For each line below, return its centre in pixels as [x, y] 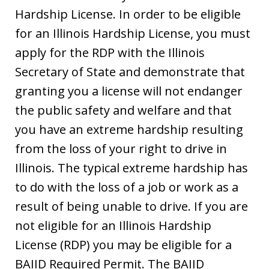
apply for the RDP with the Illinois [110, 53]
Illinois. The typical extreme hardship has [131, 168]
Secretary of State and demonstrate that [130, 72]
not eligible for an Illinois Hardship [113, 226]
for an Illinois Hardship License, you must [133, 34]
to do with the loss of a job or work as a [127, 187]
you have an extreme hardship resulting [129, 130]
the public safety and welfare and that [123, 110]
